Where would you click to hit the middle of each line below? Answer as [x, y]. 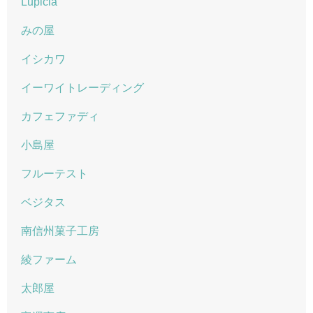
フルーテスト [54, 174]
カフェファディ [60, 116]
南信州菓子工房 [60, 231]
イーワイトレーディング [82, 88]
